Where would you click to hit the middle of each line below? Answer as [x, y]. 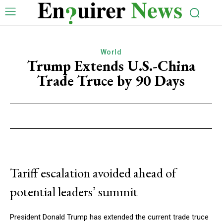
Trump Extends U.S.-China [111, 65]
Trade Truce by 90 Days [111, 80]
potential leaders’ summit [74, 191]
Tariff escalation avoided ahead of [93, 172]
